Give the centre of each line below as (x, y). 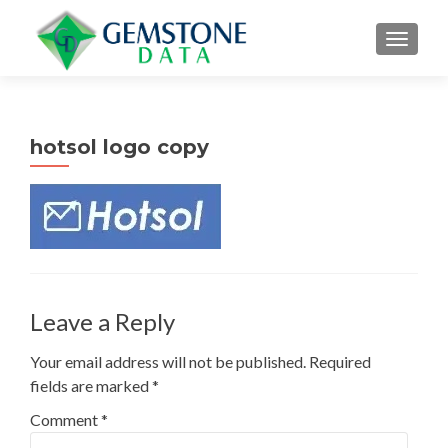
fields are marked (91, 385)
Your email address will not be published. (168, 361)
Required (340, 361)
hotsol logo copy (119, 147)
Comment (65, 419)
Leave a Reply (102, 321)
